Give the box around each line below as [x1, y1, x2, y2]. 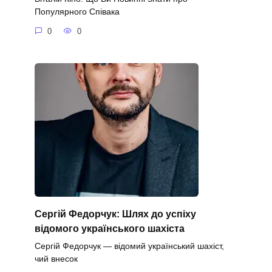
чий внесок [34, 253, 78, 263]
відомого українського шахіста [34, 223, 185, 234]
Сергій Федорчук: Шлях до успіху [34, 208, 196, 219]
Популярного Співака [34, 7, 120, 17]
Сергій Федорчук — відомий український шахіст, [34, 240, 224, 251]
